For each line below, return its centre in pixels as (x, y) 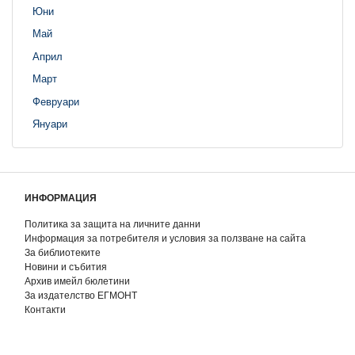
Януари (50, 124)
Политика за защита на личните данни (113, 224)
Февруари (56, 101)
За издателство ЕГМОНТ (81, 295)
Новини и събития (66, 267)
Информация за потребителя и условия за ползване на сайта (165, 238)
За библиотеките (63, 252)
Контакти (45, 309)
